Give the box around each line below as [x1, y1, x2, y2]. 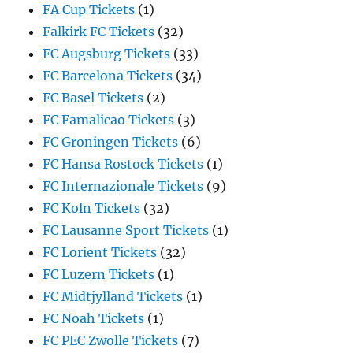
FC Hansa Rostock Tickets [43, 156, 204, 173]
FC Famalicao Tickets [43, 112, 175, 128]
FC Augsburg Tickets [43, 46, 171, 62]
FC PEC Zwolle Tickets [43, 333, 179, 349]
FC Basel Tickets [43, 90, 144, 106]
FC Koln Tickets [43, 200, 141, 217]
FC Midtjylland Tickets [43, 288, 184, 305]
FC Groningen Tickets [43, 134, 179, 150]
